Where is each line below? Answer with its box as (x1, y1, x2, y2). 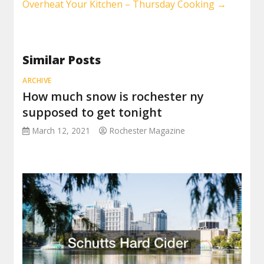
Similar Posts (22, 52, 101, 68)
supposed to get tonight (22, 104, 163, 121)
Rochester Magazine (110, 125, 186, 137)
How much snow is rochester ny (22, 88, 204, 105)
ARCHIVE (22, 75, 52, 86)
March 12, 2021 (32, 125, 91, 137)
